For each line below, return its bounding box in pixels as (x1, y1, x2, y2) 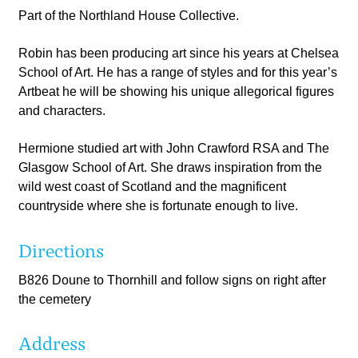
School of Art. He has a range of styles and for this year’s (18, 66, 337, 79)
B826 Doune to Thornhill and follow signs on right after (18, 272, 326, 287)
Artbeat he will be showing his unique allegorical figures (18, 85, 334, 98)
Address (18, 333, 86, 356)
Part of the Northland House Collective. (18, 9, 239, 22)
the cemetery (18, 292, 91, 306)
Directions (18, 240, 104, 262)
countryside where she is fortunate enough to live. (18, 199, 298, 213)
